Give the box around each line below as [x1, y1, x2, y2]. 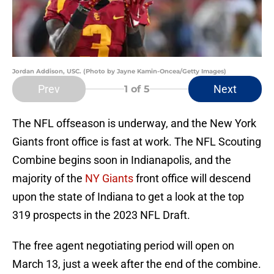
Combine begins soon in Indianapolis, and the [12, 154, 231, 167]
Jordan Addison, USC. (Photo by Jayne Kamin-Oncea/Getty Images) [12, 67, 226, 76]
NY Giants [85, 172, 133, 185]
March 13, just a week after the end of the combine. [12, 257, 261, 271]
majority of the [12, 172, 85, 185]
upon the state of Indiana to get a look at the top [12, 190, 244, 204]
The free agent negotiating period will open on [12, 239, 234, 253]
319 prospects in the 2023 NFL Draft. [12, 209, 190, 222]
